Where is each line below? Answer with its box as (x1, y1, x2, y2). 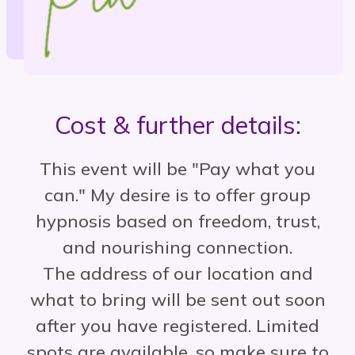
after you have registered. (36, 315, 256, 338)
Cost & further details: (54, 109, 301, 141)
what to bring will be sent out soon (29, 288, 326, 311)
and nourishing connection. (63, 236, 292, 259)
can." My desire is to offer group (44, 184, 311, 207)
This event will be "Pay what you (40, 158, 315, 181)
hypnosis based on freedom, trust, (35, 210, 320, 233)
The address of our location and (42, 262, 313, 285)
